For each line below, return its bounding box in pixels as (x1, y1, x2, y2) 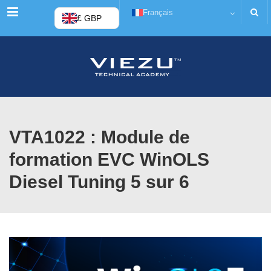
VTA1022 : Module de (9, 127, 190, 147)
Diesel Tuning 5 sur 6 (9, 172, 189, 192)
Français (142, 7, 173, 17)
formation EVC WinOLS (9, 149, 209, 169)
